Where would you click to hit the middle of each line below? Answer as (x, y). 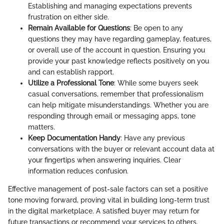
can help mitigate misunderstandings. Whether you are (118, 105)
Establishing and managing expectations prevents (110, 6)
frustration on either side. (68, 17)
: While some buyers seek (156, 83)
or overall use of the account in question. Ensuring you (116, 50)
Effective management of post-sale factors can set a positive (108, 189)
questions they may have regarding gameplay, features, (120, 39)
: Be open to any (156, 28)
